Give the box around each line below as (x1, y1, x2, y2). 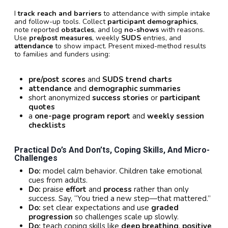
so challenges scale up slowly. (73, 212, 179, 222)
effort (66, 184, 87, 195)
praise (41, 184, 66, 195)
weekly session (147, 111, 204, 122)
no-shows (124, 25, 159, 35)
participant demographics (107, 17, 196, 27)
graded (151, 203, 179, 213)
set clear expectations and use (41, 203, 151, 213)
